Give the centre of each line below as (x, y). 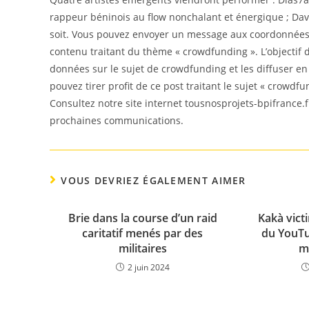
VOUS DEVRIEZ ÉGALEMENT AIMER (153, 180)
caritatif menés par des (143, 233)
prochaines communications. (117, 120)
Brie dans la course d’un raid (142, 218)
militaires (142, 248)
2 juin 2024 (148, 267)
